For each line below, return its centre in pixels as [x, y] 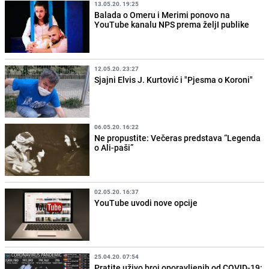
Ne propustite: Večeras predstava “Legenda [178, 138]
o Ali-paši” [114, 147]
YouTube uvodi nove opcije [146, 203]
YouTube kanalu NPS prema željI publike [172, 24]
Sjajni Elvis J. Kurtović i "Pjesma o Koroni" [174, 79]
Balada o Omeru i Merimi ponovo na [162, 14]
